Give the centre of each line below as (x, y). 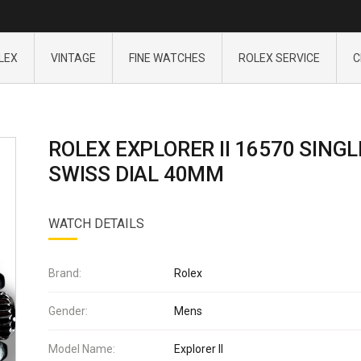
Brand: (65, 273)
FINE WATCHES (167, 58)
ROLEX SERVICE (279, 58)
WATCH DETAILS (96, 224)
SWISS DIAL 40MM (137, 174)
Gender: (68, 311)
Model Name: (82, 349)
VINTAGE (73, 58)
